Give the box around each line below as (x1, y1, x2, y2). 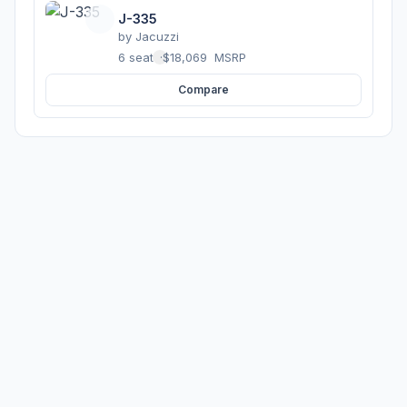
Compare (178, 83, 229, 96)
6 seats (118, 49, 160, 65)
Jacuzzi (135, 28, 179, 44)
